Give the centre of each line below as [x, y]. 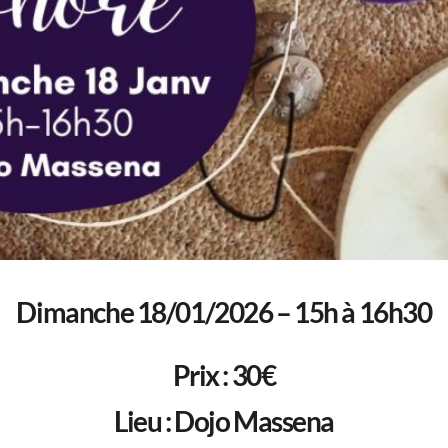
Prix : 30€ [224, 375]
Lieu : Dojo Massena [224, 421]
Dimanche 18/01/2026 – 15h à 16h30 [224, 311]
